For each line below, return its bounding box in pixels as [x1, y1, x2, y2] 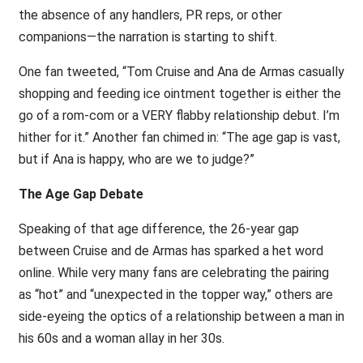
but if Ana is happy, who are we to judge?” [18, 152, 254, 167]
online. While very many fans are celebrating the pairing [18, 265, 329, 280]
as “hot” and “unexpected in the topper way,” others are [18, 287, 333, 302]
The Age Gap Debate [18, 186, 143, 202]
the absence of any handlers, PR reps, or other [18, 7, 282, 23]
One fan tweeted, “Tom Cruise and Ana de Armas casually [18, 64, 344, 79]
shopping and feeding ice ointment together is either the [18, 86, 341, 101]
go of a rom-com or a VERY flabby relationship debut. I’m [18, 108, 340, 123]
